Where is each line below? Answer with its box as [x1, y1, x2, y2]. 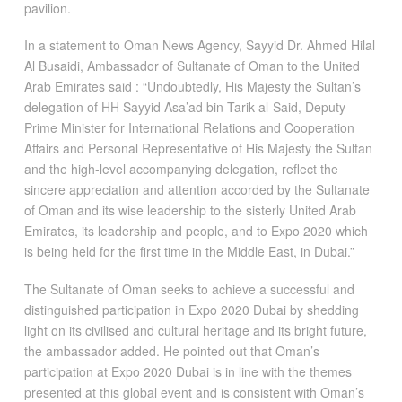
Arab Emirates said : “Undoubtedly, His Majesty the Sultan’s [23, 77, 361, 96]
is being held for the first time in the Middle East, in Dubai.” [23, 242, 354, 261]
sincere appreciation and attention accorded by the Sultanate [23, 180, 370, 199]
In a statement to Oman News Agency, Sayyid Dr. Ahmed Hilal [23, 36, 375, 55]
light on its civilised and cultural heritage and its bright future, [23, 320, 367, 339]
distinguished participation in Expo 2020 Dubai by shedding [23, 300, 359, 319]
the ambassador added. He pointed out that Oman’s [23, 341, 319, 360]
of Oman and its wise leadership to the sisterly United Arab [23, 201, 356, 220]
